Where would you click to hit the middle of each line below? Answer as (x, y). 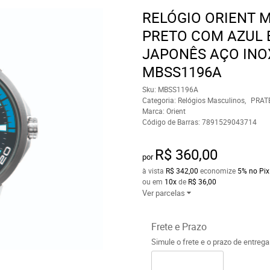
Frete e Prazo (179, 227)
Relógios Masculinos (211, 100)
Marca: (154, 111)
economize (218, 171)
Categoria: (159, 100)
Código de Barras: (172, 122)
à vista (154, 171)
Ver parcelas (163, 193)
